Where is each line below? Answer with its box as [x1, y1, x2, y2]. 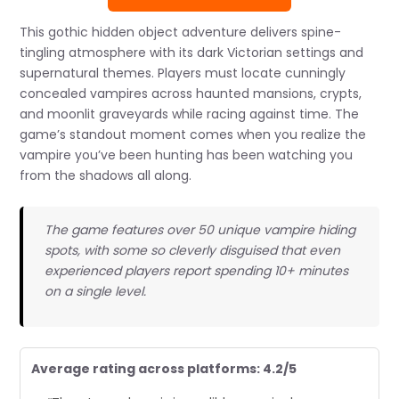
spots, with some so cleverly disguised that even [44, 241, 340, 260]
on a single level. [44, 282, 146, 301]
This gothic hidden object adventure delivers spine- [20, 22, 342, 41]
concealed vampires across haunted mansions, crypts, [20, 84, 362, 102]
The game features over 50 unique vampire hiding [44, 221, 355, 240]
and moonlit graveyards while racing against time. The [20, 104, 360, 123]
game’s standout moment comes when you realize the [20, 125, 367, 143]
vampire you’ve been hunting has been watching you [20, 145, 354, 164]
